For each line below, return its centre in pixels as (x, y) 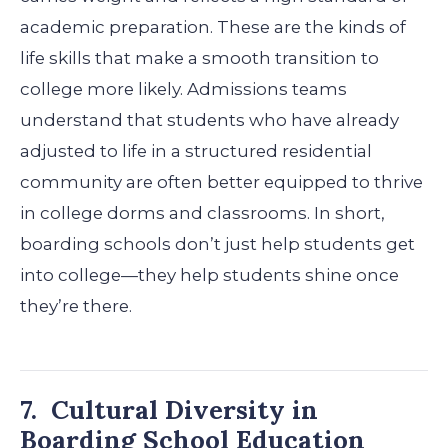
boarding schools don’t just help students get (217, 243)
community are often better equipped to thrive (221, 181)
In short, (349, 212)
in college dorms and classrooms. (165, 212)
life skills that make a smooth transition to (199, 57)
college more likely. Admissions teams (183, 88)
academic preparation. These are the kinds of (213, 26)
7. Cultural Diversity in (169, 409)
